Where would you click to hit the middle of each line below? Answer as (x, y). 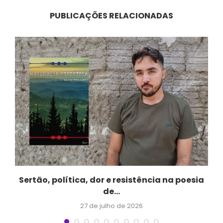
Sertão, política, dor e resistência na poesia (111, 180)
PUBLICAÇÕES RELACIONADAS (111, 16)
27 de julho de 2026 (111, 206)
